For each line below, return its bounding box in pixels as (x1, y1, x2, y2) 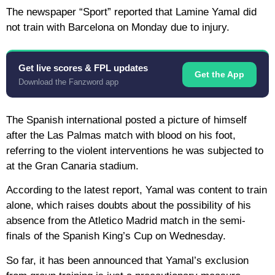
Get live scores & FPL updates (18, 62, 148, 73)
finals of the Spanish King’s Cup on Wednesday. (6, 230, 226, 242)
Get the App (195, 69, 244, 79)
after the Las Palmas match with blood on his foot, (6, 129, 236, 141)
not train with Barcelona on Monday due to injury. (6, 21, 230, 33)
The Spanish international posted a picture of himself (6, 114, 247, 126)
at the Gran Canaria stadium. (6, 160, 139, 172)
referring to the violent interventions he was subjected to (6, 144, 263, 157)
